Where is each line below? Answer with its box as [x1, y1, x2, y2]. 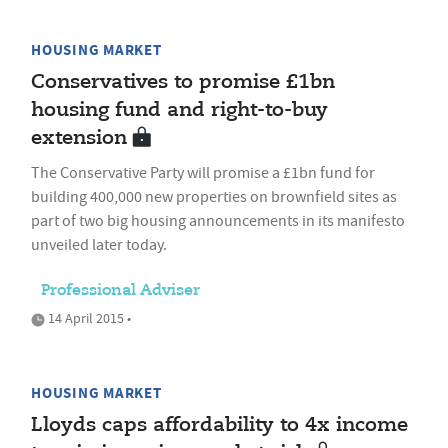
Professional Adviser [41, 283, 200, 299]
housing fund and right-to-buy [31, 100, 328, 121]
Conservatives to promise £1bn [31, 72, 335, 93]
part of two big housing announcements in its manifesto [31, 211, 405, 231]
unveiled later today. [31, 235, 167, 255]
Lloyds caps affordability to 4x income [31, 415, 408, 436]
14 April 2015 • [45, 309, 131, 327]
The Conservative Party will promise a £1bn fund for [31, 163, 375, 183]
